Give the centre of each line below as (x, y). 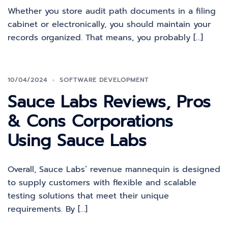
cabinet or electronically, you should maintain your (109, 24)
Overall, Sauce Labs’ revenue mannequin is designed (114, 169)
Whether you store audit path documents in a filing (112, 11)
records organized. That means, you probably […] (105, 38)
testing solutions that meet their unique (88, 196)
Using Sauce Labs (77, 141)
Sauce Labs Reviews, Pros (109, 102)
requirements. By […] (48, 209)
